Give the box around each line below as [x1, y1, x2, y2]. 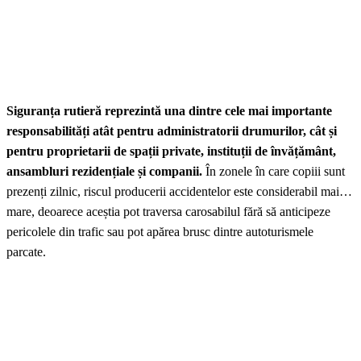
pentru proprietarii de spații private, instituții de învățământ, [6, 144, 336, 159]
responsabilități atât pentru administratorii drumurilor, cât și [6, 124, 337, 139]
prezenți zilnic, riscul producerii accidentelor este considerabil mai [6, 185, 339, 199]
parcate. [6, 245, 46, 259]
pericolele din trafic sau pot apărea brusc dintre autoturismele [6, 225, 313, 239]
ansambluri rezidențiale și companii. [6, 164, 205, 179]
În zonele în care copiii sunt [205, 164, 345, 179]
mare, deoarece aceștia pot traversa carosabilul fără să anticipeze [6, 205, 330, 219]
